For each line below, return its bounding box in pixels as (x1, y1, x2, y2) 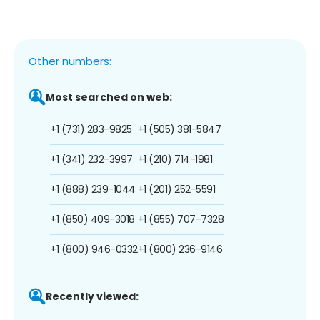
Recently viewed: (46, 289, 139, 304)
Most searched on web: (46, 89, 172, 104)
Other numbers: (29, 53, 111, 69)
